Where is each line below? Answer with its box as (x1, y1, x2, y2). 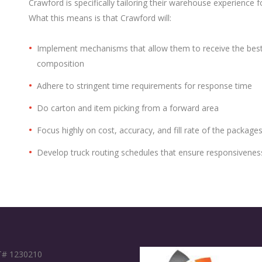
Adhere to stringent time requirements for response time (37, 80, 252, 92)
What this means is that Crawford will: (29, 12, 171, 24)
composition (37, 58, 84, 70)
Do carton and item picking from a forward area (37, 102, 219, 114)
